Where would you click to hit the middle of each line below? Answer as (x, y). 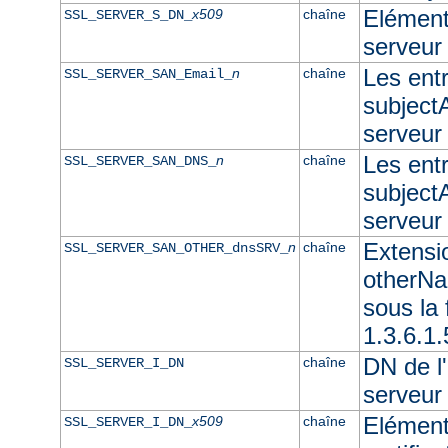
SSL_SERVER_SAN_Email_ (147, 73)
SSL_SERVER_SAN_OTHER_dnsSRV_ (175, 247)
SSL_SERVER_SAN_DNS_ (139, 160)
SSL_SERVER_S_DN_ (127, 14)
